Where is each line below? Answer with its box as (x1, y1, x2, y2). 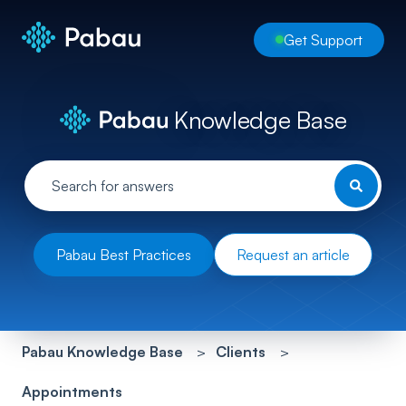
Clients (216, 342, 266, 361)
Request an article (237, 246, 350, 265)
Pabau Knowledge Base (22, 342, 183, 361)
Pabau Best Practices (56, 246, 191, 265)
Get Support (284, 30, 362, 49)
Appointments (22, 382, 122, 401)
